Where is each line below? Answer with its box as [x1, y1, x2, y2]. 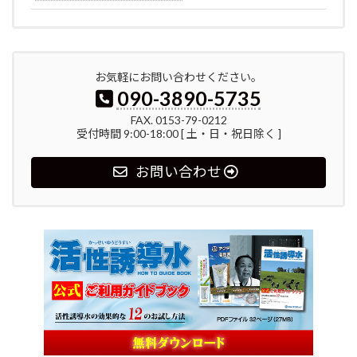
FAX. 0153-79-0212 [130, 113, 227, 127]
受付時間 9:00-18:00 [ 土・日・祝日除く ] [76, 127, 281, 141]
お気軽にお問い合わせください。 [95, 70, 262, 84]
